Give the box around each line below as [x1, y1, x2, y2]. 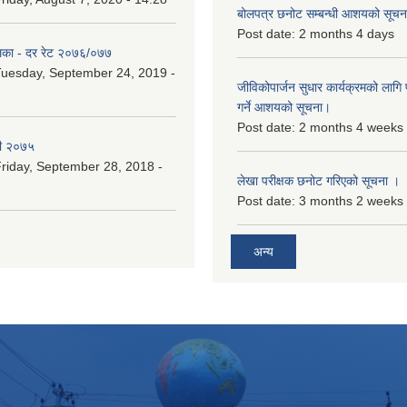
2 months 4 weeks [299, 119, 403, 134]
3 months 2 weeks [299, 193, 403, 208]
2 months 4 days [299, 25, 394, 41]
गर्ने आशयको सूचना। [237, 99, 331, 114]
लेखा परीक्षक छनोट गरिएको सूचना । [237, 173, 400, 188]
